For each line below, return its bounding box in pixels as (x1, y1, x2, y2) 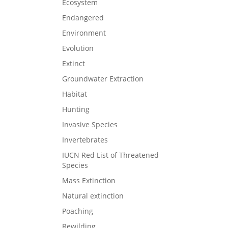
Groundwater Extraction (62, 73, 144, 83)
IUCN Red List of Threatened (62, 150, 159, 160)
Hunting (62, 104, 90, 114)
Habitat (62, 89, 87, 99)
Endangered (62, 12, 104, 22)
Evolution (62, 43, 94, 53)
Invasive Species (62, 119, 118, 129)
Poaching (62, 206, 93, 216)
